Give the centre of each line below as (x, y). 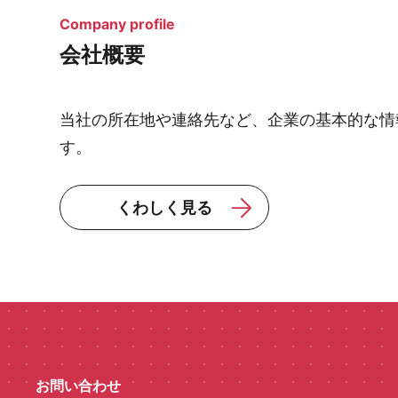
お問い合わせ (78, 386)
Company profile (117, 24)
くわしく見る (164, 207)
